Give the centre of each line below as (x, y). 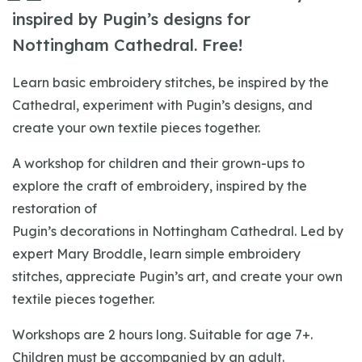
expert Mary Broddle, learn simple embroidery (156, 254)
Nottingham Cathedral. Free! (127, 45)
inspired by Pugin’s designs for (131, 19)
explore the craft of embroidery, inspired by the (160, 186)
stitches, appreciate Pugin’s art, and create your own (177, 276)
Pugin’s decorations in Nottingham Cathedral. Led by (178, 231)
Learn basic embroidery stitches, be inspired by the (170, 82)
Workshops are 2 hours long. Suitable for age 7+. (162, 335)
